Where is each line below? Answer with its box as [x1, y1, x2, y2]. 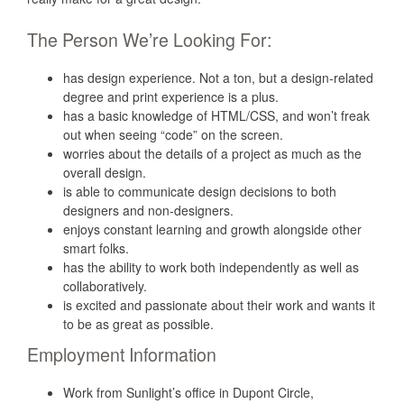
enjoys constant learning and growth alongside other [63, 220, 362, 238]
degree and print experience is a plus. [63, 87, 279, 106]
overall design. [63, 163, 146, 181]
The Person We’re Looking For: [27, 26, 271, 52]
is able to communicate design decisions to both [63, 182, 336, 200]
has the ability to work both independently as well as [63, 258, 359, 276]
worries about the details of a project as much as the [63, 144, 362, 162]
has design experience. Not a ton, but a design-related [63, 69, 373, 87]
